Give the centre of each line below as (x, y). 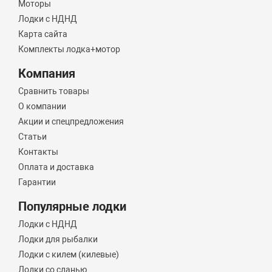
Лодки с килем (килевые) (69, 254)
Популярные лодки (73, 206)
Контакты (39, 152)
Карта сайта (43, 34)
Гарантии (37, 182)
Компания (47, 73)
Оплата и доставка (56, 167)
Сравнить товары (54, 91)
